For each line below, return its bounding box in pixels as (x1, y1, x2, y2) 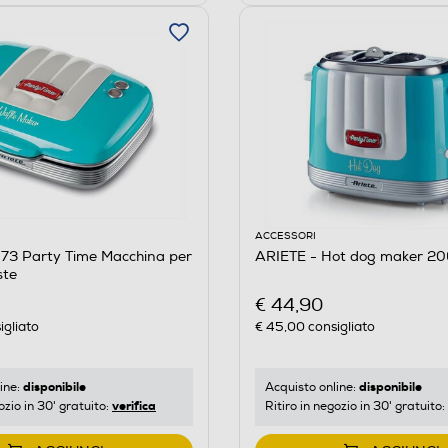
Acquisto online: (264, 379, 359, 395)
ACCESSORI (254, 230, 316, 243)
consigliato (304, 318, 375, 335)
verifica (112, 397, 156, 414)
